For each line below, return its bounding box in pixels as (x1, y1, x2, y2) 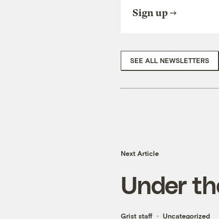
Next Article (121, 149, 159, 158)
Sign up (132, 7, 168, 19)
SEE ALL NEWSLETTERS (130, 56, 209, 65)
